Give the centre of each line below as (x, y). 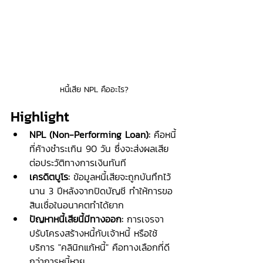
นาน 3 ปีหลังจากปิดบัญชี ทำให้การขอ (101, 191)
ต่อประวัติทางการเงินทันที (78, 163)
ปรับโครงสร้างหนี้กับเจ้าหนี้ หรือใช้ (93, 233)
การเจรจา (144, 219)
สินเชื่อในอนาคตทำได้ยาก (77, 205)
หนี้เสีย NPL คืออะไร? (94, 90)
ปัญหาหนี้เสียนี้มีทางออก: (76, 219)
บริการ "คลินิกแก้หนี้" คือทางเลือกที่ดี (100, 247)
